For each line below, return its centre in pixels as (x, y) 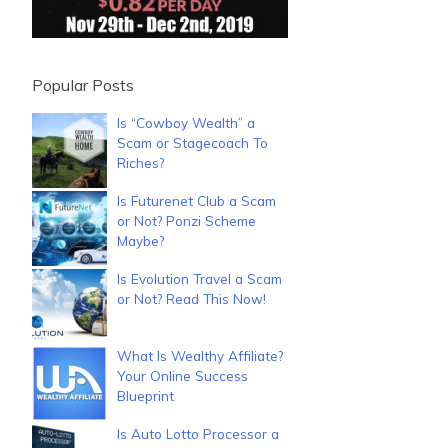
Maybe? (140, 240)
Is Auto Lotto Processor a (198, 433)
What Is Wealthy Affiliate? (200, 356)
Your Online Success (182, 376)
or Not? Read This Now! (191, 298)
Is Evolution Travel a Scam (199, 278)
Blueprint (145, 396)
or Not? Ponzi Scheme (186, 220)
